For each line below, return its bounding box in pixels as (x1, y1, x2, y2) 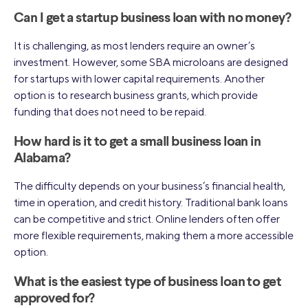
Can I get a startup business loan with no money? (14, 12, 291, 26)
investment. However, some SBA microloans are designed (14, 56, 288, 69)
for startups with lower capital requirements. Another (14, 72, 265, 86)
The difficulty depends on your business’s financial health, (14, 179, 285, 193)
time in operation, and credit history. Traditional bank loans (14, 196, 288, 210)
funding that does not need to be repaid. (14, 105, 206, 119)
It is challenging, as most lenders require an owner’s (14, 39, 255, 53)
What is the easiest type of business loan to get (14, 276, 282, 290)
